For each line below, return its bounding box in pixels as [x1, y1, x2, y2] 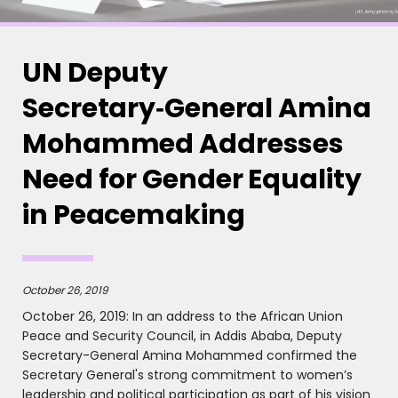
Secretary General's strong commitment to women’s [22, 366, 353, 385]
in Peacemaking [22, 196, 245, 235]
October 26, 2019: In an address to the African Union [22, 307, 343, 326]
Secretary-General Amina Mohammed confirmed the [22, 346, 357, 365]
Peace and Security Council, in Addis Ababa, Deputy [22, 327, 342, 346]
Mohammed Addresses [22, 125, 345, 163]
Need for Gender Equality [22, 161, 362, 199]
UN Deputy [22, 54, 169, 92]
